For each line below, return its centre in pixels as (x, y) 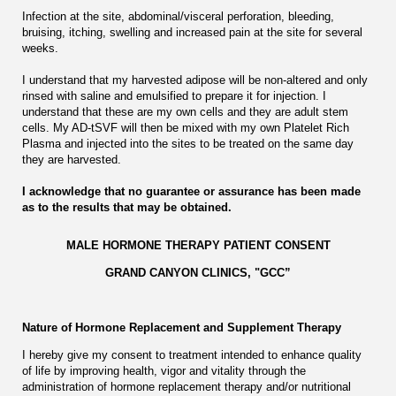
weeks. (40, 48)
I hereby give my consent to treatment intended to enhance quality (192, 354)
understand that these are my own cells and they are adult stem (185, 111)
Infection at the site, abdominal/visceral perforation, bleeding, (178, 16)
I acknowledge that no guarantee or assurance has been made (191, 191)
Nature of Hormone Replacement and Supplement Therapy (182, 327)
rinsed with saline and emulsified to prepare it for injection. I (174, 95)
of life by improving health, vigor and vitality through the (164, 370)
